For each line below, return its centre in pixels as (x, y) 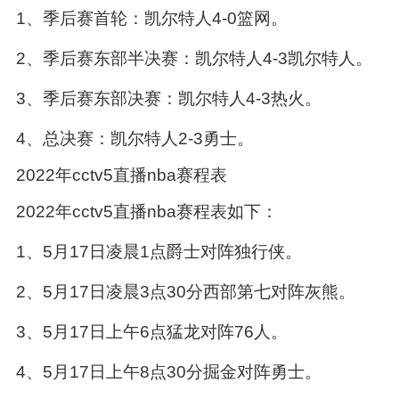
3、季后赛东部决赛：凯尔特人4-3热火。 (168, 98)
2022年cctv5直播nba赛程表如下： (147, 212)
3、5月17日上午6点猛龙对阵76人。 (151, 332)
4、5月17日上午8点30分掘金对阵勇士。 (168, 372)
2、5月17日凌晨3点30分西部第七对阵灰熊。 (185, 292)
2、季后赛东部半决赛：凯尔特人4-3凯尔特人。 (194, 58)
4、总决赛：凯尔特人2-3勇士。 (134, 138)
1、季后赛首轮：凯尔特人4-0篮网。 (151, 18)
